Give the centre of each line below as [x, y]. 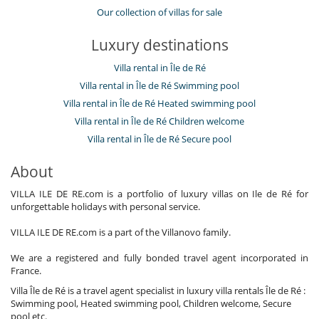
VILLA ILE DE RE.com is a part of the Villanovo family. [121, 232]
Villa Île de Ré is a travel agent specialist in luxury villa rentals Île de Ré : [158, 290]
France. [26, 270]
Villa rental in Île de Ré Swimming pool [159, 85]
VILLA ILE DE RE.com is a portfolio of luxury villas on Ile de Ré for [159, 193]
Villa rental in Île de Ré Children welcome [159, 121]
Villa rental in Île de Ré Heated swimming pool [159, 103]
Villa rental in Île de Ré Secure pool [159, 138]
